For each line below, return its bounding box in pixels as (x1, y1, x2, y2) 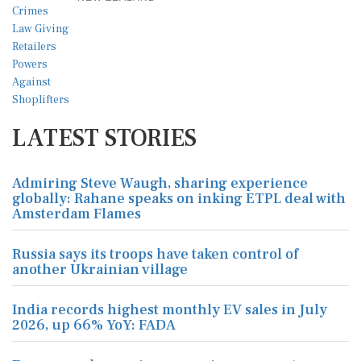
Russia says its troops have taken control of (12, 245, 298, 263)
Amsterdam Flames (12, 205, 141, 223)
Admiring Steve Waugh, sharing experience (12, 174, 308, 193)
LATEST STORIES (12, 122, 197, 154)
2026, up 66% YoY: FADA (12, 316, 176, 334)
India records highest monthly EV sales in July (12, 301, 327, 319)
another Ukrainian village (12, 260, 188, 279)
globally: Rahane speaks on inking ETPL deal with (12, 189, 346, 208)
